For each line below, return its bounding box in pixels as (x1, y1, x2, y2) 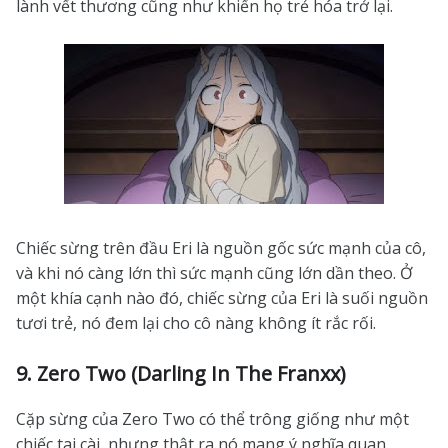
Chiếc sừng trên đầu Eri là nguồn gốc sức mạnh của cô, (16, 237, 426, 259)
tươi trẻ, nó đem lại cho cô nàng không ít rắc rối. (16, 312, 376, 334)
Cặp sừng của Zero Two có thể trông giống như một (16, 408, 409, 430)
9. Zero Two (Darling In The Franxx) (16, 360, 346, 387)
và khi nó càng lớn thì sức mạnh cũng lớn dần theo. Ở (16, 262, 413, 284)
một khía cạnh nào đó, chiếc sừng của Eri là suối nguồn (16, 287, 428, 309)
